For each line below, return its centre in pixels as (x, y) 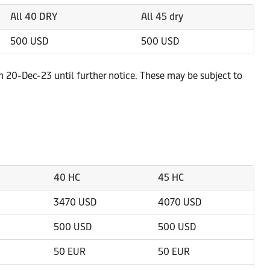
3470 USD (75, 202)
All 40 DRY (34, 17)
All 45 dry (162, 17)
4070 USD (180, 202)
